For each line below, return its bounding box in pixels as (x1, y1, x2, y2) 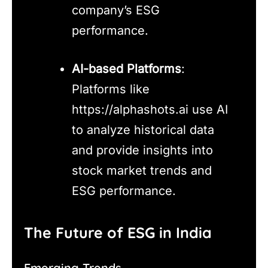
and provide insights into (72, 142, 213, 157)
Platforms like (72, 81, 150, 96)
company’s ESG (72, 2, 160, 17)
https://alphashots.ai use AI (72, 102, 228, 117)
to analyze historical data (72, 122, 214, 137)
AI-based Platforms (72, 61, 181, 76)
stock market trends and (72, 163, 212, 178)
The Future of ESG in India (24, 223, 212, 242)
